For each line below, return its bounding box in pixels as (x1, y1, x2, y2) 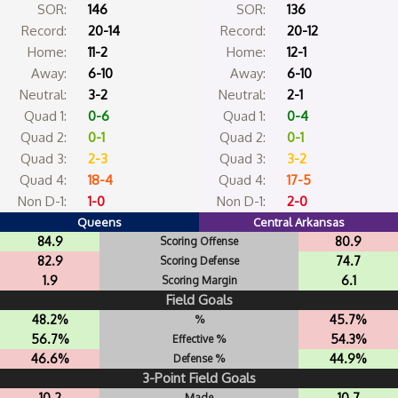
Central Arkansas (252, 215, 345, 230)
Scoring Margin (161, 274, 237, 288)
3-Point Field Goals (142, 370, 256, 387)
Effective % (172, 332, 226, 346)
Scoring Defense (159, 254, 239, 268)
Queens (77, 215, 122, 230)
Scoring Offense (160, 235, 238, 249)
